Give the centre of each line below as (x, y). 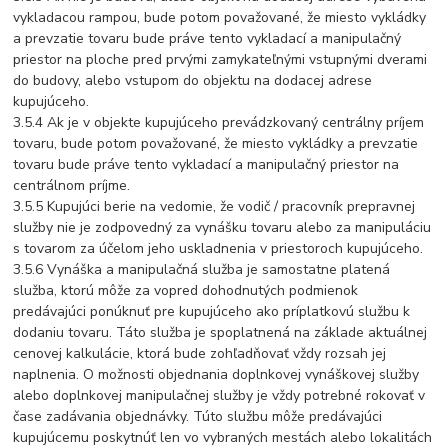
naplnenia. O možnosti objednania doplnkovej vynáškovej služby (216, 375)
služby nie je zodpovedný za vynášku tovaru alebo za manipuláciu (222, 228)
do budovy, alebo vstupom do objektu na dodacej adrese (193, 81)
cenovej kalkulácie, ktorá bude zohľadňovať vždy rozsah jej (200, 354)
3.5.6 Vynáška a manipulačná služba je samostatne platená (202, 270)
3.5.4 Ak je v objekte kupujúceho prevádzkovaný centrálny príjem (219, 123)
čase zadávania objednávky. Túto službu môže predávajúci (198, 417)
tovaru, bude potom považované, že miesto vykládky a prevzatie (216, 144)
